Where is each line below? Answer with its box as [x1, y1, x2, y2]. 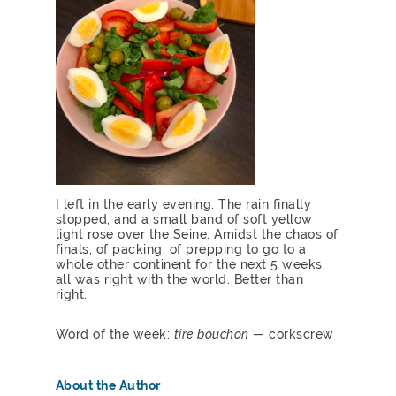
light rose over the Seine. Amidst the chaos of [55, 226, 339, 241]
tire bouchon [173, 326, 249, 341]
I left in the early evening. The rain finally [55, 196, 312, 211]
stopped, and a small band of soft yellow [55, 211, 313, 226]
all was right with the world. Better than [55, 271, 304, 286]
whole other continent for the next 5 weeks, [55, 256, 326, 271]
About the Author [55, 377, 161, 392]
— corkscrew [248, 326, 339, 341]
